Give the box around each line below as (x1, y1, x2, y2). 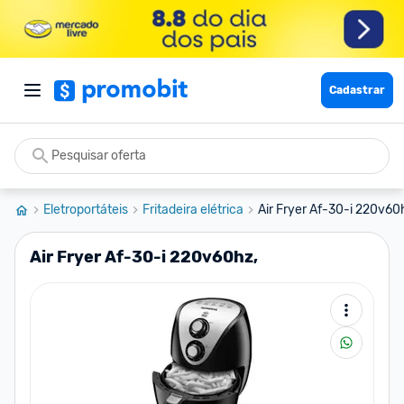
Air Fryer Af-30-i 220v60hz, (30, 247, 258, 267)
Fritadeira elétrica (142, 202, 243, 217)
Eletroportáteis (43, 202, 128, 217)
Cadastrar (329, 84, 385, 96)
